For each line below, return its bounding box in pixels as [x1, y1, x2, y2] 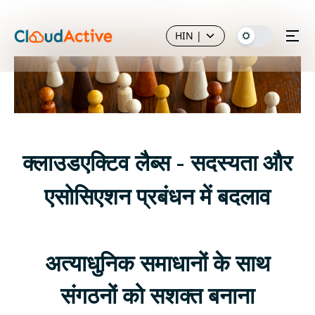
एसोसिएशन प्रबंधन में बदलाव [44, 184, 271, 212]
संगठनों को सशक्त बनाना [60, 283, 255, 311]
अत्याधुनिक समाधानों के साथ [44, 250, 270, 278]
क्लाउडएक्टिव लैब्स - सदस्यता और [22, 150, 292, 178]
